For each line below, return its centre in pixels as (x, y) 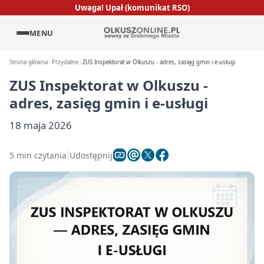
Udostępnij (91, 155)
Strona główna (29, 62)
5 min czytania (38, 155)
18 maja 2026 (41, 125)
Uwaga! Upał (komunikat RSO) (132, 7)
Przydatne (65, 62)
